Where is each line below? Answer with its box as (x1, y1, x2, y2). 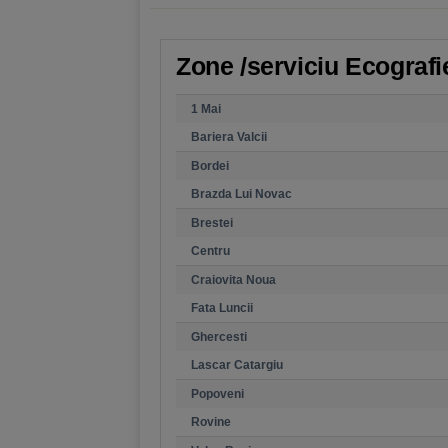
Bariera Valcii (191, 130, 267, 144)
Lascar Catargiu (191, 358, 283, 372)
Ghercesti (191, 330, 247, 344)
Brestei (191, 216, 233, 230)
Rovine (191, 415, 231, 429)
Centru (191, 244, 230, 258)
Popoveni (191, 387, 244, 401)
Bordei (191, 159, 229, 173)
